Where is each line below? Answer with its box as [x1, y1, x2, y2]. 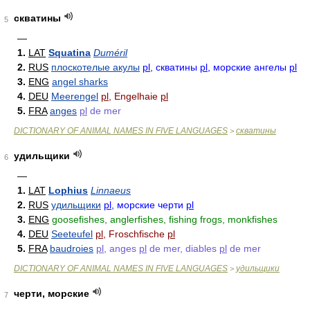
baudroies [50, 243, 93, 254]
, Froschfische [103, 228, 167, 239]
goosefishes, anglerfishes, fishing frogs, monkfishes [52, 214, 277, 225]
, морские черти [111, 199, 186, 210]
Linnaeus [91, 185, 131, 196]
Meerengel [51, 91, 98, 102]
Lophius [48, 185, 88, 196]
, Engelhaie [109, 91, 161, 102]
